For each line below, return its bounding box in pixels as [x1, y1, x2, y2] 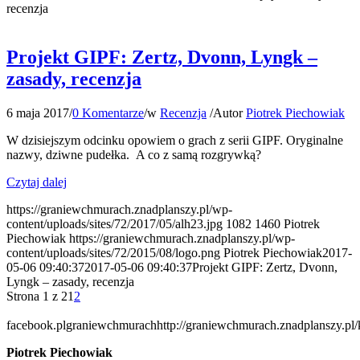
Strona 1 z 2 [6, 289, 67, 303]
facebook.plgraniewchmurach [6, 318, 157, 332]
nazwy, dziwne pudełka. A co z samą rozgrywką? [6, 148, 261, 162]
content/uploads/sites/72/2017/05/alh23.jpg [6, 217, 223, 231]
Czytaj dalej [6, 175, 67, 189]
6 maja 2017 [6, 106, 69, 120]
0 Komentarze [72, 106, 144, 120]
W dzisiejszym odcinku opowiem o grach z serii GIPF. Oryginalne [6, 133, 343, 147]
